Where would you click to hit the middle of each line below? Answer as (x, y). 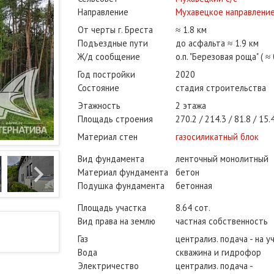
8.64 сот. (193, 208)
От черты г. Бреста (115, 30)
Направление (103, 12)
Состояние (98, 88)
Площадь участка (112, 208)
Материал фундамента (123, 172)
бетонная (194, 186)
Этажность (99, 106)
